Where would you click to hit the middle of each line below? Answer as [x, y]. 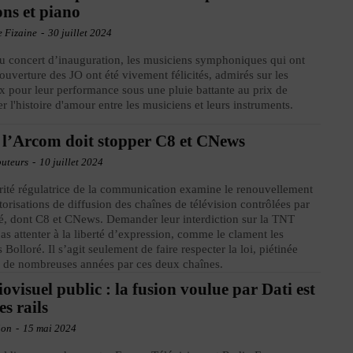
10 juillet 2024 [72, 162]
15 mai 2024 [50, 328]
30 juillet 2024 [80, 32]
